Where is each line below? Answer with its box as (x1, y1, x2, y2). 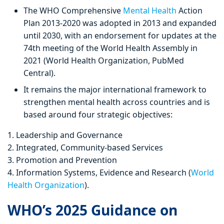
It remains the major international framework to (23, 84, 206, 95)
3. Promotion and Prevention (7, 154, 119, 166)
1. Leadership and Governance (7, 129, 124, 141)
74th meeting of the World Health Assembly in (23, 42, 197, 54)
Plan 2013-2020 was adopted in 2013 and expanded (23, 17, 216, 29)
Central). (23, 67, 57, 79)
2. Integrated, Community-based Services (7, 142, 165, 153)
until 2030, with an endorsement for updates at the (23, 30, 216, 41)
